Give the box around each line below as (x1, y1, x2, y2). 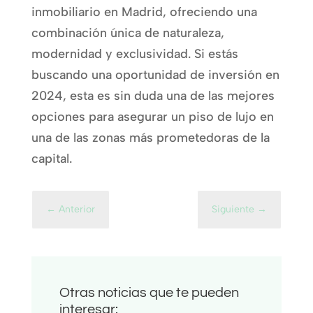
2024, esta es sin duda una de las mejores (31, 87, 275, 103)
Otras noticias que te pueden (59, 285, 239, 300)
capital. (31, 150, 72, 166)
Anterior (58, 203, 95, 215)
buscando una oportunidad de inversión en (31, 66, 279, 82)
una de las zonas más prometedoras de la (31, 129, 270, 145)
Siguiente (212, 203, 255, 215)
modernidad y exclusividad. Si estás (31, 45, 238, 61)
